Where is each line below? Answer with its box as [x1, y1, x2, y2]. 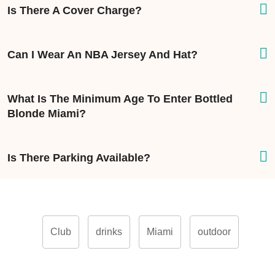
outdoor [198, 227, 231, 238]
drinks [96, 227, 122, 238]
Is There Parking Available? [7, 152, 150, 165]
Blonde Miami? [7, 107, 86, 120]
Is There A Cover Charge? [7, 4, 142, 17]
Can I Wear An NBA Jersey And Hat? [7, 48, 198, 61]
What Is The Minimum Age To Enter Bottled [7, 93, 233, 106]
